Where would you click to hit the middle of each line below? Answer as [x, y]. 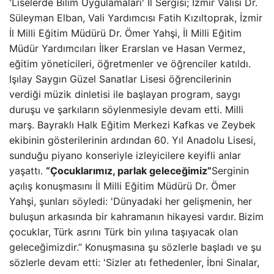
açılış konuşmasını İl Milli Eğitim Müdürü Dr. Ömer [123, 186]
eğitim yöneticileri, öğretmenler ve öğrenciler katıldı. [130, 64]
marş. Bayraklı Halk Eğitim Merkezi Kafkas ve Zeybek [132, 125]
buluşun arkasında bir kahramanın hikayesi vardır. [123, 217]
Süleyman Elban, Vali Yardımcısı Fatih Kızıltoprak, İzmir [136, 18]
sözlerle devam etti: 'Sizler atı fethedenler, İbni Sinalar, [134, 262]
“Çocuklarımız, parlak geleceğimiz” [129, 171]
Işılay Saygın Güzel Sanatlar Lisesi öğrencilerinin [120, 79]
